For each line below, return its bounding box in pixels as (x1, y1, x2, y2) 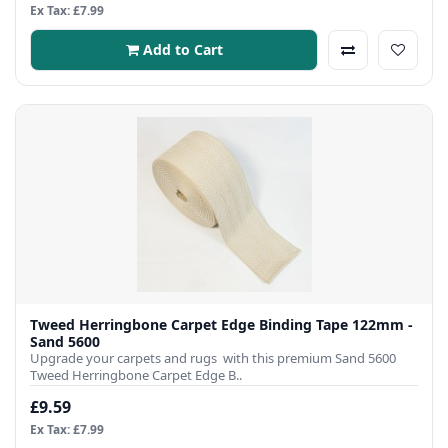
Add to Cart (142, 40, 223, 60)
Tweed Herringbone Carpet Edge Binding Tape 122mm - (30, 315, 413, 335)
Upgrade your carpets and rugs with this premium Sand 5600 (30, 349, 396, 368)
